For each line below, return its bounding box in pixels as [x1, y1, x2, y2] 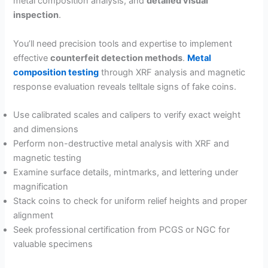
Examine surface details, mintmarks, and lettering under [13, 166, 239, 178]
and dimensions [13, 123, 79, 135]
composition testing [13, 66, 99, 78]
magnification [13, 181, 69, 192]
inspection [13, 10, 59, 21]
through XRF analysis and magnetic [99, 66, 246, 78]
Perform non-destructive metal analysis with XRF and [13, 138, 230, 149]
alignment [13, 209, 54, 221]
